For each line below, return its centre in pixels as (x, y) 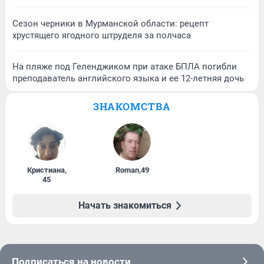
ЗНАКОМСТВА (132, 107)
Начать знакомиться (125, 206)
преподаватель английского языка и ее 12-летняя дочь (128, 79)
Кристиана (46, 170)
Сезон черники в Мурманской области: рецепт (110, 24)
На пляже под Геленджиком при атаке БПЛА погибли (125, 67)
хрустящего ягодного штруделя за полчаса (102, 36)
